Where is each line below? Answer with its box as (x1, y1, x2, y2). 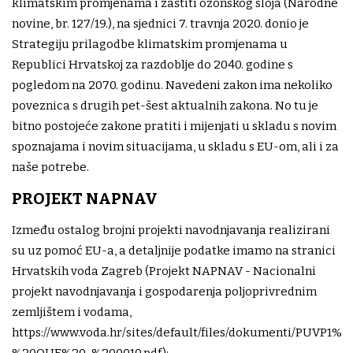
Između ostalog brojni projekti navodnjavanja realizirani (12, 222, 330, 237)
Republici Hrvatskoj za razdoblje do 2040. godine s (12, 57, 293, 72)
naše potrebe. (12, 159, 89, 174)
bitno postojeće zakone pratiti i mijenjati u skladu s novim (12, 118, 336, 133)
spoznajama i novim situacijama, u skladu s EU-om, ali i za (12, 139, 339, 154)
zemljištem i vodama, (12, 304, 132, 319)
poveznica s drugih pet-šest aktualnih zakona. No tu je (12, 98, 318, 113)
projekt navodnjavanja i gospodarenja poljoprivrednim (12, 284, 317, 299)
